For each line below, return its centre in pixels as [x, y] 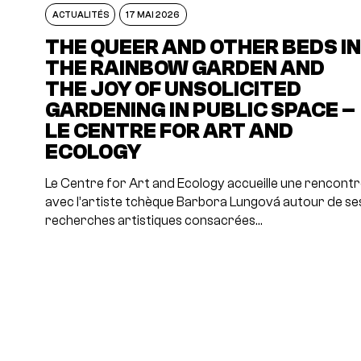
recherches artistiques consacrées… [154, 220]
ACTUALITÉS [80, 14]
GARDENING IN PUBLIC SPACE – [201, 110]
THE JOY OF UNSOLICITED [174, 89]
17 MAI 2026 [153, 14]
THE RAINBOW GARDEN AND [185, 68]
